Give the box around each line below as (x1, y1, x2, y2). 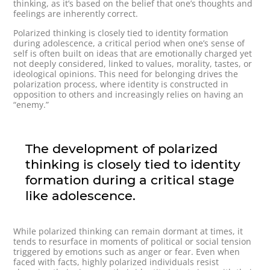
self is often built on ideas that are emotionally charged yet (13, 48, 253, 60)
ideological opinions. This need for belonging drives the (13, 68, 239, 80)
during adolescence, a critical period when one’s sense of (13, 37, 245, 49)
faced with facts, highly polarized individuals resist (13, 256, 219, 268)
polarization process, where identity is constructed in (13, 78, 229, 90)
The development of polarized (25, 141, 218, 157)
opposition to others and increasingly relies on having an (13, 89, 244, 101)
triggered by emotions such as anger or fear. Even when (13, 246, 240, 258)
